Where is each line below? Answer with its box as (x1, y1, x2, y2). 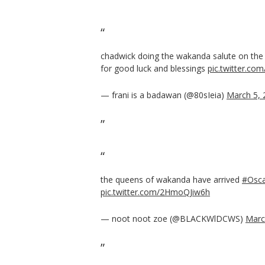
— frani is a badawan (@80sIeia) (101, 89, 227, 101)
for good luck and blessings (101, 62, 208, 74)
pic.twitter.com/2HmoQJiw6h (101, 186, 210, 198)
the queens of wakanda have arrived (101, 173, 242, 185)
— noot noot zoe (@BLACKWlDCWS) (101, 212, 245, 224)
